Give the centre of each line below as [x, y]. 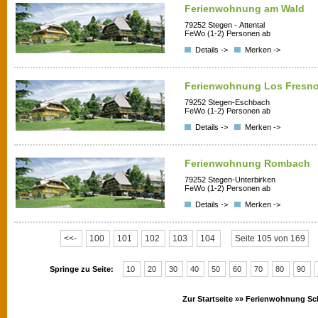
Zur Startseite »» [214, 299]
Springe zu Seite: [82, 269]
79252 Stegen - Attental [225, 25]
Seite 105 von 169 [270, 238]
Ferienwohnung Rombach [247, 163]
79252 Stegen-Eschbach [227, 103]
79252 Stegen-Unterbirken [230, 180]
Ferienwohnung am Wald [245, 9]
